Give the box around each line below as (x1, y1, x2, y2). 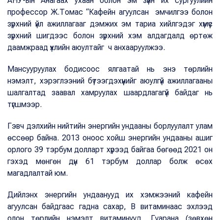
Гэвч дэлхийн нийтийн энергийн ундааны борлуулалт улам (7, 121, 213, 131)
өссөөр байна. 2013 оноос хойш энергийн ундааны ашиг (7, 133, 213, 143)
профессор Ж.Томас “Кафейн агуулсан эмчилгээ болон (7, 7, 213, 17)
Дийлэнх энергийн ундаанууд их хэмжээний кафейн (7, 190, 213, 200)
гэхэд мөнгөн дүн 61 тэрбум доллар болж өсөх (7, 157, 213, 166)
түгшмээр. (7, 100, 44, 110)
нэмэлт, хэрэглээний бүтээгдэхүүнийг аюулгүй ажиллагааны (7, 76, 213, 86)
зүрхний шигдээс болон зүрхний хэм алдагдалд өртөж (7, 31, 213, 41)
